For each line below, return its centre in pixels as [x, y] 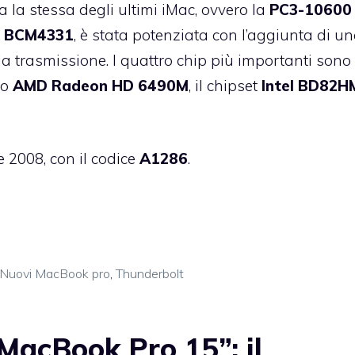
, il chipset [225, 85]
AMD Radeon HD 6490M [101, 85]
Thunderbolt [149, 274]
